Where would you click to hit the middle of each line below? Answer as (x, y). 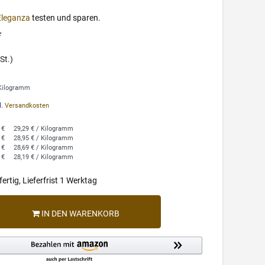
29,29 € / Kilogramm (44, 129)
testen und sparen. (66, 17)
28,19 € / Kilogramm (44, 157)
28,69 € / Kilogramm (44, 148)
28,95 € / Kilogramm (44, 138)
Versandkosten (26, 105)
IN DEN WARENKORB (80, 214)
